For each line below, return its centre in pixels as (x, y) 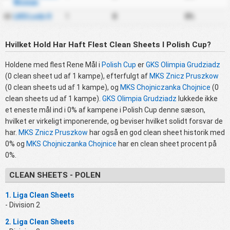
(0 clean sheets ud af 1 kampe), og (63, 87)
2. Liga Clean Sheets (40, 222)
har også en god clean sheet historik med (156, 132)
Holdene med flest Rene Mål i (53, 64)
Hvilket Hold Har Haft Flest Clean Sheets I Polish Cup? (108, 44)
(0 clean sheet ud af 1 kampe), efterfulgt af (77, 76)
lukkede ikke (197, 98)
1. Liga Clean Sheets (40, 195)
